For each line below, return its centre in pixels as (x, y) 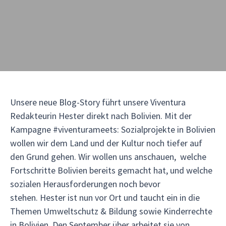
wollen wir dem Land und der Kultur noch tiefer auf (106, 143)
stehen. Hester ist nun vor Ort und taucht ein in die (105, 197)
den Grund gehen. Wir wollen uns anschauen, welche (108, 157)
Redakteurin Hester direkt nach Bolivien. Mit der (101, 116)
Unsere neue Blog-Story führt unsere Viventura (98, 102)
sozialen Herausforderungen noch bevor (85, 184)
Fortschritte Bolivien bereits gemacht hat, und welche (111, 170)
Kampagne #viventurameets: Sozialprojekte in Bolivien (113, 129)
